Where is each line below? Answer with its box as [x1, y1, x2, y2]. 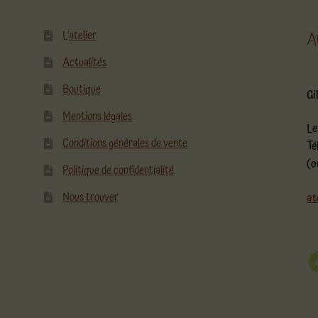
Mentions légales [62, 107, 132, 126]
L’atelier [62, 26, 97, 45]
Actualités [62, 53, 106, 72]
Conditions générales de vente [62, 134, 187, 153]
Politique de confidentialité [62, 161, 174, 180]
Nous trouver [62, 188, 119, 207]
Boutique [62, 80, 101, 99]
